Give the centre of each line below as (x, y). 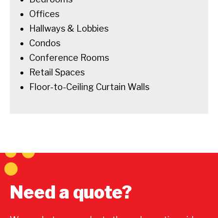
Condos (45, 43)
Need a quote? (71, 192)
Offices (44, 14)
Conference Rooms (69, 57)
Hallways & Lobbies (69, 28)
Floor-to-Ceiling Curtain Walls (89, 87)
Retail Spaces (57, 72)
